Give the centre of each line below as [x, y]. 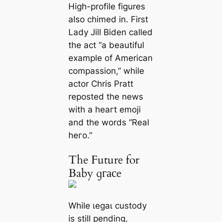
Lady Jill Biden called [110, 32]
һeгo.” [80, 135]
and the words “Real [109, 122]
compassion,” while [106, 71]
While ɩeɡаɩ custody [107, 206]
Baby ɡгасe [95, 173]
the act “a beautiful [106, 45]
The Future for [104, 160]
